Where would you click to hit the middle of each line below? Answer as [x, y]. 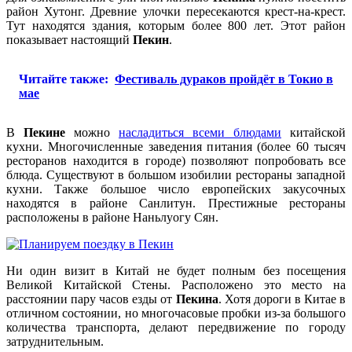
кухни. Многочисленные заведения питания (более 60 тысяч [176, 146]
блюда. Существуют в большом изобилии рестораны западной [176, 174]
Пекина [197, 299]
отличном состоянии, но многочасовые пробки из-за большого [176, 313]
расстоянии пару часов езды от [91, 299]
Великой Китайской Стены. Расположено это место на [176, 284]
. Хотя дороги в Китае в [282, 299]
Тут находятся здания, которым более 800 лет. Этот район [176, 25]
